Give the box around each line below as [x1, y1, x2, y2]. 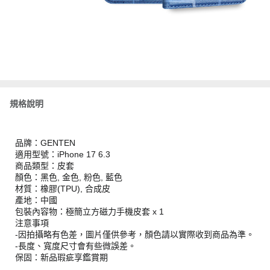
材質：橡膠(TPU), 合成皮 [15, 183, 110, 193]
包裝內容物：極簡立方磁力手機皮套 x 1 [15, 206, 164, 216]
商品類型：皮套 [15, 160, 74, 171]
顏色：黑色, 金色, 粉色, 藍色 [15, 172, 122, 182]
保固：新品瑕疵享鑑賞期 [15, 252, 108, 262]
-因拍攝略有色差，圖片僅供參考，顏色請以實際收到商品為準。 [15, 229, 254, 239]
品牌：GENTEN [15, 137, 75, 148]
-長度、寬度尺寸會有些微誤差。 [15, 240, 136, 251]
